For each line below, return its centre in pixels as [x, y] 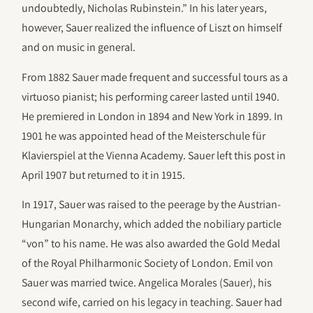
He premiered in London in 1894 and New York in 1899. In [153, 116]
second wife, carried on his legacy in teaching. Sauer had [152, 302]
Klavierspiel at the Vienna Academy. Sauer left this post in [154, 155]
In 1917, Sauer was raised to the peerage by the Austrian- [152, 204]
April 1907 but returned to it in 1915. [104, 175]
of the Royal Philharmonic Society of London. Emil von [148, 263]
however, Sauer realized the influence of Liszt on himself [152, 28]
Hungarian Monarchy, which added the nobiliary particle [152, 224]
